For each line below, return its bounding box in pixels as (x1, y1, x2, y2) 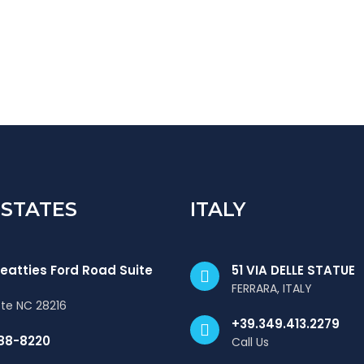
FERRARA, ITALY (232, 280, 312, 297)
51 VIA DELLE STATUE (232, 262, 355, 279)
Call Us (232, 334, 269, 350)
